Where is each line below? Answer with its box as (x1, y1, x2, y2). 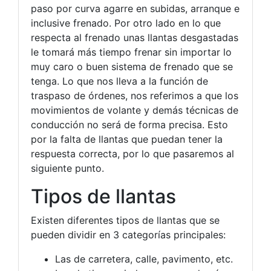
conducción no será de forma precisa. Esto (31, 119, 228, 131)
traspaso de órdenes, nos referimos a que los (31, 90, 238, 102)
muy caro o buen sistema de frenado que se (31, 60, 233, 73)
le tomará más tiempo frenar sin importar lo (31, 46, 232, 58)
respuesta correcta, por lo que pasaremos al (31, 148, 234, 160)
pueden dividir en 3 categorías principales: (31, 229, 226, 241)
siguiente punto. (31, 162, 104, 174)
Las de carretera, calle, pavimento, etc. (55, 253, 233, 265)
